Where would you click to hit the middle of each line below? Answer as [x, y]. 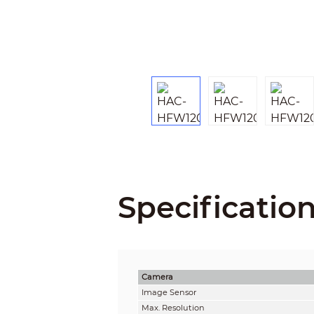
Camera [157, 277]
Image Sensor [169, 292]
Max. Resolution [173, 307]
